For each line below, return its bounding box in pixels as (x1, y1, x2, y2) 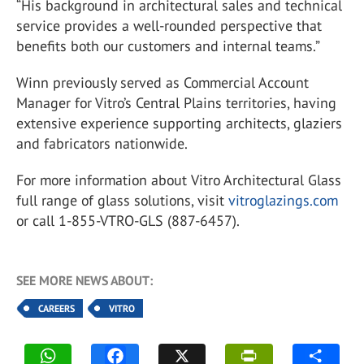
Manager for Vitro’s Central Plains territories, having (16, 93, 336, 112)
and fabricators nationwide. (16, 134, 188, 153)
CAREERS (38, 302, 75, 314)
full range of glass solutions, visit (16, 191, 228, 210)
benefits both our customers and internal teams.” (16, 37, 320, 55)
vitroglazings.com (228, 191, 338, 210)
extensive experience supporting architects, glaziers (16, 114, 342, 132)
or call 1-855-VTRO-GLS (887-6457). (16, 211, 240, 230)
